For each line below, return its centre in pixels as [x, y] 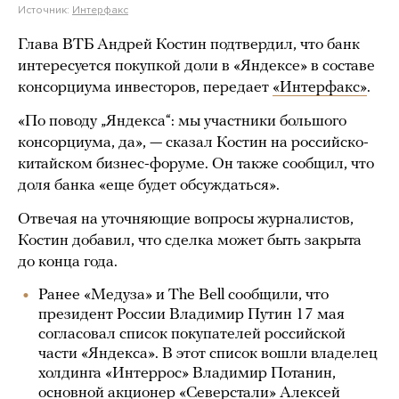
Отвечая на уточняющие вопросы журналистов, [186, 220]
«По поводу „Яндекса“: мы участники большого [182, 122]
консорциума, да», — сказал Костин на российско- [193, 143]
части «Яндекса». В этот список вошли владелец [208, 354]
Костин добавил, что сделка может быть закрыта [190, 241]
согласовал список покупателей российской [192, 334]
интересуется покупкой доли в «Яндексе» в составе [196, 66]
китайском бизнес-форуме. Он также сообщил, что [196, 164]
